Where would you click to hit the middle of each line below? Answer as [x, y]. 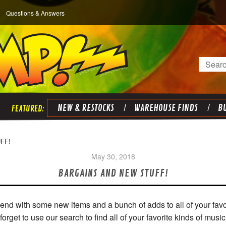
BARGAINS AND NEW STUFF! [113, 173]
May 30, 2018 [113, 156]
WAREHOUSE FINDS [166, 108]
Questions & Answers [35, 13]
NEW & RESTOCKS [86, 108]
